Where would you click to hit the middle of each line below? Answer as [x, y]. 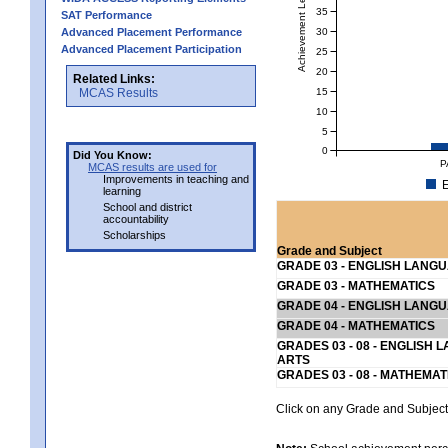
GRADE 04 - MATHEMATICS [356, 325]
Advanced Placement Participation [151, 48]
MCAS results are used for [152, 166]
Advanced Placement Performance [151, 31]
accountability [136, 218]
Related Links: [114, 78]
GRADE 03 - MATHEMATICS [356, 285]
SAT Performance [106, 14]
